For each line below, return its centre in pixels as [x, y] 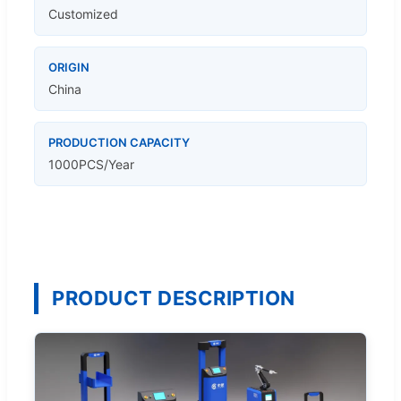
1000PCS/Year [91, 164]
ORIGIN [69, 67]
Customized [83, 13]
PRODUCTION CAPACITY [119, 142]
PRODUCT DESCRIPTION [174, 298]
